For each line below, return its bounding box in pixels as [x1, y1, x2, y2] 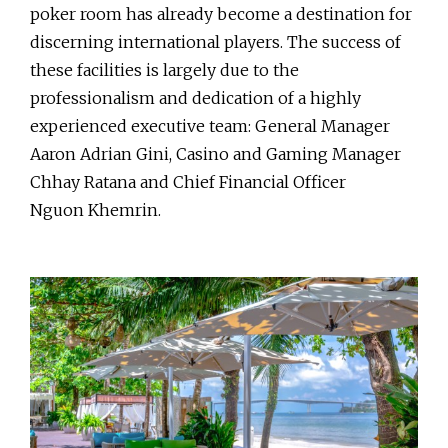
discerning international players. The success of [30, 32, 401, 53]
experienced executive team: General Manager [30, 116, 390, 137]
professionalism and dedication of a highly [30, 88, 361, 109]
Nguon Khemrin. [30, 200, 169, 221]
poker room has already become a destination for [30, 4, 412, 25]
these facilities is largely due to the [30, 60, 299, 81]
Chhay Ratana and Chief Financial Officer [30, 172, 346, 193]
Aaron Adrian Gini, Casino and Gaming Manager [30, 144, 401, 165]
